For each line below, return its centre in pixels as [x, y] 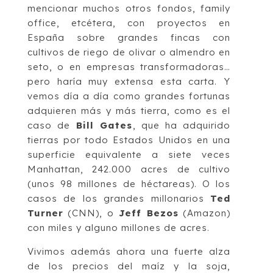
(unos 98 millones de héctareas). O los [129, 183]
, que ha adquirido [182, 125]
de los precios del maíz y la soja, [129, 266]
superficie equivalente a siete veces [129, 154]
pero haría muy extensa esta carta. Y [129, 81]
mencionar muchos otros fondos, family [129, 8]
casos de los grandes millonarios [119, 198]
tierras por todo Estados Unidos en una [129, 140]
